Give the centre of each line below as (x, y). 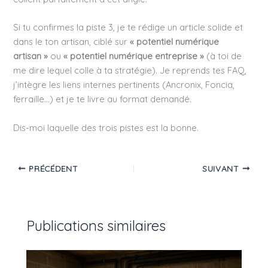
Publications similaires (96, 226)
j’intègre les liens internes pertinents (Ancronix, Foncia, (124, 85)
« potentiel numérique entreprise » (134, 56)
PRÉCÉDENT (52, 168)
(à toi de (223, 56)
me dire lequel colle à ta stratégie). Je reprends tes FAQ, (130, 71)
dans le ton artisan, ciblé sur (72, 42)
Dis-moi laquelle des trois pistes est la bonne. (106, 127)
